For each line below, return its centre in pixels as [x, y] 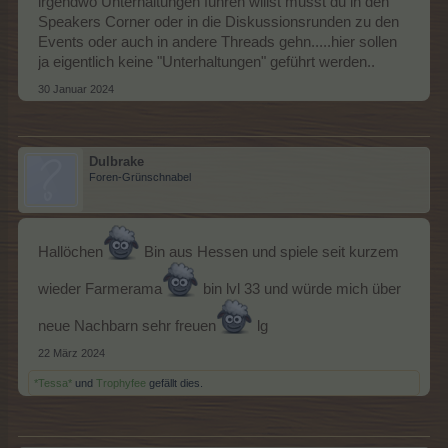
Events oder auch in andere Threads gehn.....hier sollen [217, 41]
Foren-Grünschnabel [140, 176]
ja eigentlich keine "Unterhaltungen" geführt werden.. [206, 61]
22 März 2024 [71, 352]
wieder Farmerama [100, 288]
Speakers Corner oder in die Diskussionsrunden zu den [218, 21]
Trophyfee [121, 382]
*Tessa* [53, 382]
